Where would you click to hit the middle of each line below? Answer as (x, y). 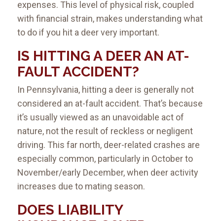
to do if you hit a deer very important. (88, 33)
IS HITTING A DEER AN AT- (103, 56)
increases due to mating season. (81, 186)
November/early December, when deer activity (108, 173)
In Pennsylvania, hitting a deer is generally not (106, 90)
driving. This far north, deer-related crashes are (109, 145)
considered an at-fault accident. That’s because (110, 104)
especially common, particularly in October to (105, 159)
